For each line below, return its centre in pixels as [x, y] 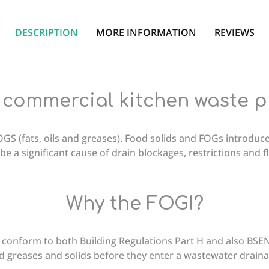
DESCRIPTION [46, 33]
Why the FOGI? [134, 204]
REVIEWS [234, 33]
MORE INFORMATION [146, 33]
